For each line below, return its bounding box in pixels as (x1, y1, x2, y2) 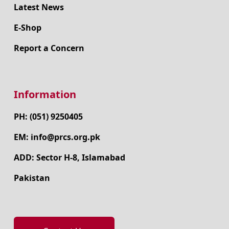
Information (13, 87, 76, 101)
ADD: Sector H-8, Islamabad (13, 151, 125, 163)
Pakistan (13, 172, 50, 184)
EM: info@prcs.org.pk (13, 131, 100, 143)
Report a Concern (13, 42, 84, 54)
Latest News (13, 1, 64, 13)
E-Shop (13, 21, 41, 33)
